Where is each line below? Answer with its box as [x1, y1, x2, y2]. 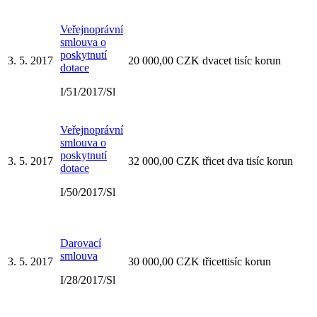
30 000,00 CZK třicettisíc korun [128, 255, 271, 267]
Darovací [60, 236, 101, 249]
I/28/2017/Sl [60, 273, 115, 286]
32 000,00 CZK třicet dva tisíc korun [128, 154, 293, 167]
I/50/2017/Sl [60, 185, 115, 198]
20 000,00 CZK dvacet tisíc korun [128, 54, 281, 67]
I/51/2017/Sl [60, 85, 115, 98]
